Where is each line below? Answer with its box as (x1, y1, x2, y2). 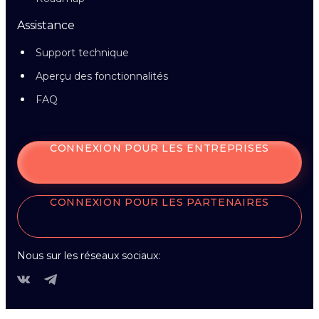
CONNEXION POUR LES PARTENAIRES (50, 196, 269, 209)
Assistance (17, 19, 75, 32)
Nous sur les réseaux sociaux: (17, 249, 160, 262)
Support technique (36, 46, 129, 59)
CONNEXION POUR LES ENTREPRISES (50, 142, 269, 155)
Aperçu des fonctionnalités (36, 70, 168, 83)
